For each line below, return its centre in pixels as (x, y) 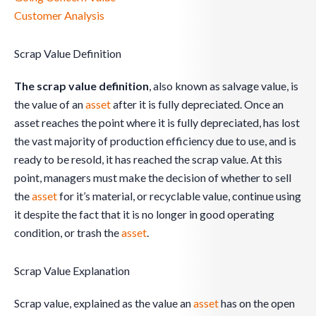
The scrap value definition (81, 86)
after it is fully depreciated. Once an (197, 104)
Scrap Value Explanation (72, 271)
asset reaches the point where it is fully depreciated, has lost (157, 123)
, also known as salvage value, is (224, 86)
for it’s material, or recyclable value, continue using (179, 196)
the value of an (50, 104)
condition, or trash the (68, 233)
